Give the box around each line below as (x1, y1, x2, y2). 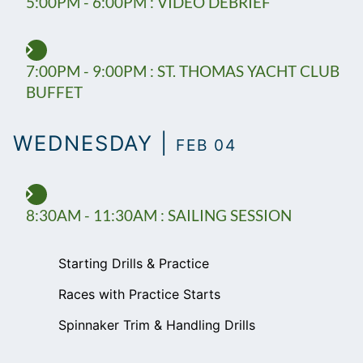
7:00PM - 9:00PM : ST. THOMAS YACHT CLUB (26, 62, 340, 81)
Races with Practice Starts (58, 286, 220, 303)
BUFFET (26, 83, 83, 102)
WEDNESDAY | (13, 130, 177, 156)
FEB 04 (176, 135, 237, 156)
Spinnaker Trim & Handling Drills (58, 317, 255, 334)
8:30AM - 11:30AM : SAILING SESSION (26, 206, 292, 225)
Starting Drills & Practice (58, 255, 209, 272)
